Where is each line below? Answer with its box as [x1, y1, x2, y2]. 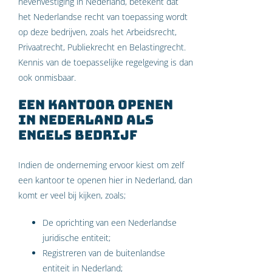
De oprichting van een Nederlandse [42, 216, 177, 228]
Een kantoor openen [18, 96, 173, 114]
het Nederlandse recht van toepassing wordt [18, 11, 188, 23]
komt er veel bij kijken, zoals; [18, 189, 126, 201]
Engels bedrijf [18, 126, 137, 144]
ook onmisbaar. [18, 72, 76, 84]
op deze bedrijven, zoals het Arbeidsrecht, [18, 26, 177, 38]
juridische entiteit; [42, 231, 110, 243]
